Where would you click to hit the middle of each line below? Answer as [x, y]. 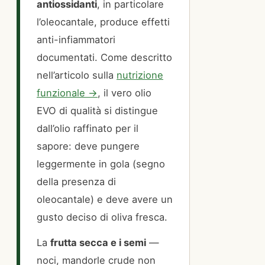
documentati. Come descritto [104, 58]
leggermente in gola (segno [101, 164]
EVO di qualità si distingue [97, 111]
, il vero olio [125, 93]
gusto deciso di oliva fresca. [102, 217]
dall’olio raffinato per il [88, 129]
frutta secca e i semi [98, 242]
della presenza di [76, 182]
